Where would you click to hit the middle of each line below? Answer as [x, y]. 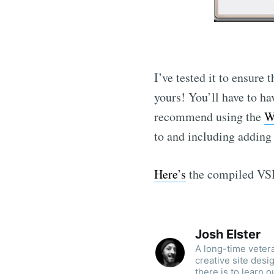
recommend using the [209, 117]
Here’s [170, 174]
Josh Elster [228, 234]
